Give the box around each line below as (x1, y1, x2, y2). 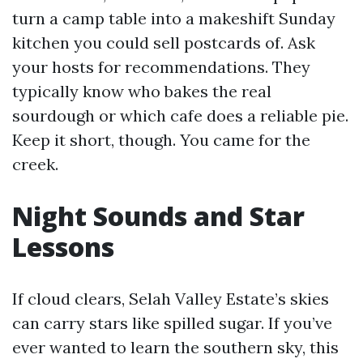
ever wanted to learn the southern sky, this (12, 337, 339, 357)
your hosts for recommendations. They (12, 57, 310, 77)
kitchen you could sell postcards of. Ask (12, 32, 315, 53)
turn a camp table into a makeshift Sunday (12, 8, 335, 28)
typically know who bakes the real (12, 81, 271, 101)
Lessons (12, 229, 114, 264)
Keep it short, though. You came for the (12, 130, 310, 150)
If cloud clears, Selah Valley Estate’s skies (12, 288, 329, 309)
